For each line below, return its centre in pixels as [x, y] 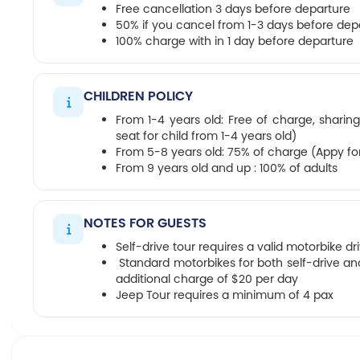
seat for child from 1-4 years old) [206, 136]
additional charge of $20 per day [207, 279]
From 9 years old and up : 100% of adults [227, 168]
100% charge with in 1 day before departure [235, 41]
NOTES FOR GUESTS [145, 223]
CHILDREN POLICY [138, 96]
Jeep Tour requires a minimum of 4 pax [225, 295]
